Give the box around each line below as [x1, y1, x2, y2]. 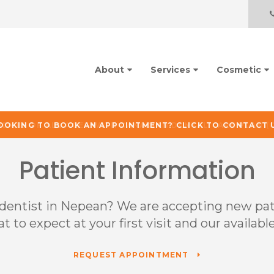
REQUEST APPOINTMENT [73, 250, 191, 260]
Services [150, 64, 190, 76]
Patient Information [18, 154, 256, 188]
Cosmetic [216, 64, 261, 76]
